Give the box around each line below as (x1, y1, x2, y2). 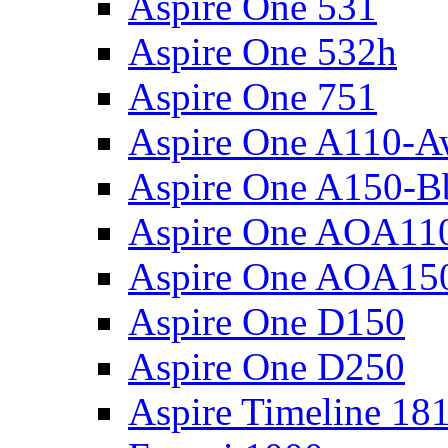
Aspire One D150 (128, 300, 405, 343)
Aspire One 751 (128, 75, 377, 118)
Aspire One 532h (128, 30, 397, 73)
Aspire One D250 (128, 345, 405, 388)
